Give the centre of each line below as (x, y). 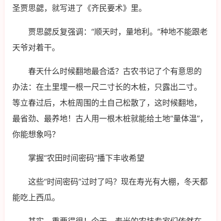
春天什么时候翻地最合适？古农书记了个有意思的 (115, 71)
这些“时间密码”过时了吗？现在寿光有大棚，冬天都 (118, 182)
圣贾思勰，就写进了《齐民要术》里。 (79, 8)
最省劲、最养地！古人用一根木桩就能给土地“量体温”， (110, 119)
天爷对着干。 (36, 48)
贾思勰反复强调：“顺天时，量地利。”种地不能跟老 (118, 32)
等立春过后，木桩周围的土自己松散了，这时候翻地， (107, 103)
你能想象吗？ (36, 134)
